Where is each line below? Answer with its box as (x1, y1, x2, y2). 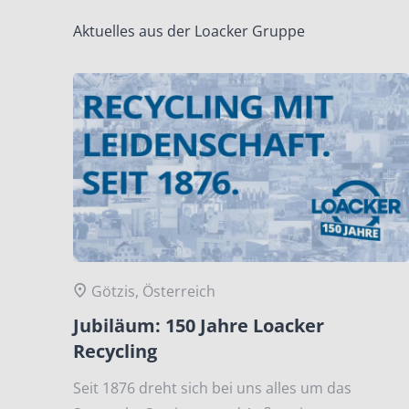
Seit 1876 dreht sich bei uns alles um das (73, 378, 351, 399)
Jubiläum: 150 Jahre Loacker (73, 313, 324, 339)
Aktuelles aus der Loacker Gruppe (73, 21, 305, 42)
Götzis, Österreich (91, 281, 215, 302)
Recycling (73, 339, 157, 364)
